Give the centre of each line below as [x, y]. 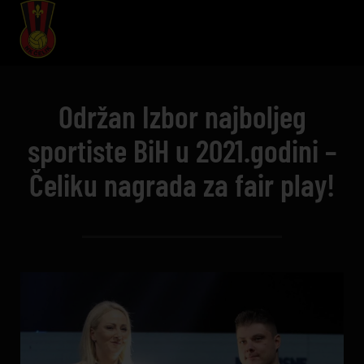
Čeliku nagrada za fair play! [182, 184]
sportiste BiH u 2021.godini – [182, 150]
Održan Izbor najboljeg [182, 116]
